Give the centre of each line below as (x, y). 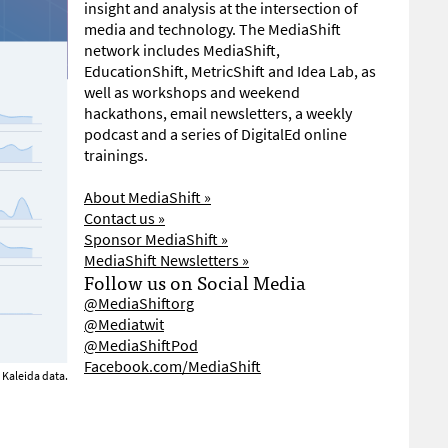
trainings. (116, 155)
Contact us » (124, 218)
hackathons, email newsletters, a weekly (218, 113)
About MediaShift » (147, 197)
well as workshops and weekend (192, 92)
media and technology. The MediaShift (212, 29)
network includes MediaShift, (182, 50)
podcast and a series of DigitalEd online (215, 134)
